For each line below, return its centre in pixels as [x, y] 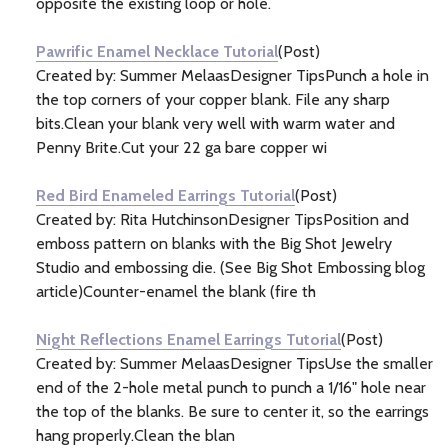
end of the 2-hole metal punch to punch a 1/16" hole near [231, 387]
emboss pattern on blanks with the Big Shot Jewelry [214, 243]
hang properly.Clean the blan [135, 435]
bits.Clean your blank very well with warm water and [215, 123]
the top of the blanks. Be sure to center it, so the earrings [232, 411]
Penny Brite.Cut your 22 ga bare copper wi [181, 147]
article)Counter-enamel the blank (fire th [176, 291]
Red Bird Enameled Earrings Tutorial [165, 195]
